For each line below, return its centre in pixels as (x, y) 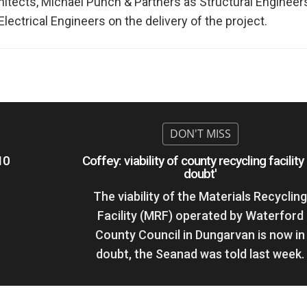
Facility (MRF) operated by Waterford (200, 216)
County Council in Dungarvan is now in (200, 235)
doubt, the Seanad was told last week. (200, 254)
